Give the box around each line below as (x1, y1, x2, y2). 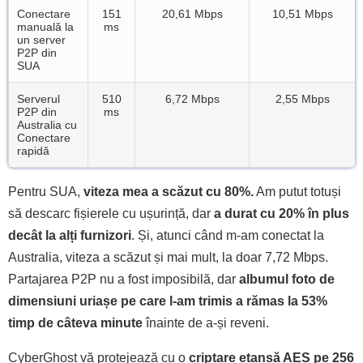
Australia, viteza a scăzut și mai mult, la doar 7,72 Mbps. (8, 250, 328, 264)
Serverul (17, 92, 60, 105)
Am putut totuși (254, 184, 341, 199)
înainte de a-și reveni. (143, 315, 269, 330)
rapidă (17, 143, 49, 157)
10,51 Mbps (271, 6, 333, 20)
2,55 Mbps (275, 92, 330, 105)
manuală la (17, 19, 74, 33)
